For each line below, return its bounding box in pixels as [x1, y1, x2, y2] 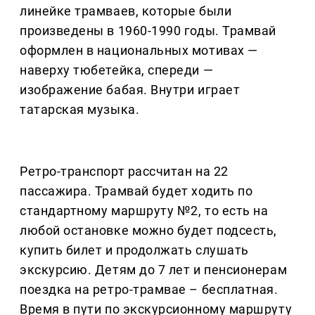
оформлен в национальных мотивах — [20, 43, 258, 58]
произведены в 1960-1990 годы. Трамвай [20, 23, 276, 39]
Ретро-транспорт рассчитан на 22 [20, 164, 229, 179]
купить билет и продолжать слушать [20, 243, 249, 258]
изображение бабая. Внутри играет [20, 82, 240, 98]
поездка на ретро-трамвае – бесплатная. [20, 282, 278, 297]
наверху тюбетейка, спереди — [20, 63, 214, 78]
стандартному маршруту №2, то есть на [20, 203, 269, 219]
